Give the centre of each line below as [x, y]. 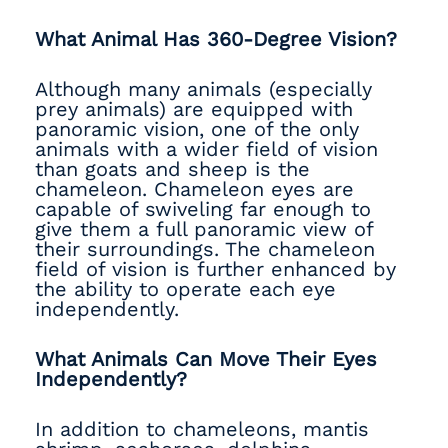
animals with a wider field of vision [206, 149]
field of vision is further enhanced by [215, 269]
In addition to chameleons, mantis [202, 429]
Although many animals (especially [203, 89]
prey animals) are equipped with [194, 109]
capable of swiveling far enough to [203, 209]
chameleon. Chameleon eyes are [194, 189]
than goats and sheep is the [172, 169]
